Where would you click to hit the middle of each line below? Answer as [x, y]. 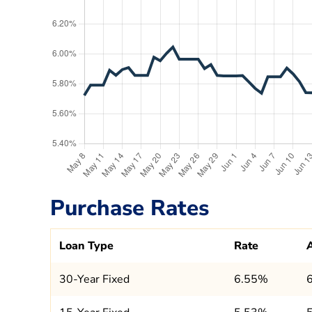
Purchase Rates [130, 208]
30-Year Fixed [94, 279]
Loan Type [86, 245]
